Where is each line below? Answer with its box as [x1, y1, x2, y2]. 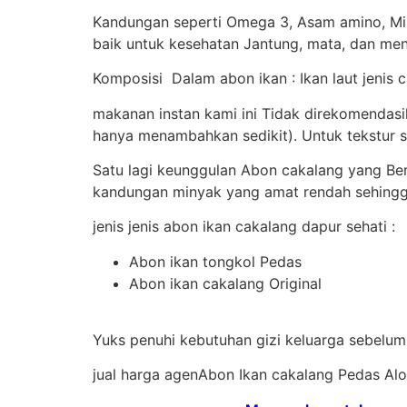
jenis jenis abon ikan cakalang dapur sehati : [93, 217, 395, 236]
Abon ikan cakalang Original [129, 273, 322, 293]
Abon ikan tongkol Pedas [129, 252, 302, 271]
